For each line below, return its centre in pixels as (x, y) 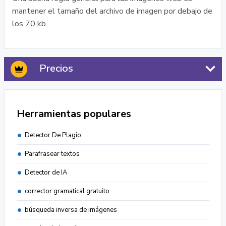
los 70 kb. (30, 24)
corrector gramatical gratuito (67, 191)
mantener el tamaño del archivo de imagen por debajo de (112, 11)
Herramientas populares (74, 114)
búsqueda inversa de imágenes (71, 210)
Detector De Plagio (53, 135)
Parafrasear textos (52, 154)
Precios (56, 68)
